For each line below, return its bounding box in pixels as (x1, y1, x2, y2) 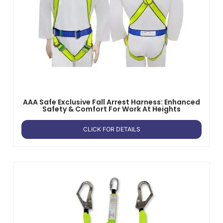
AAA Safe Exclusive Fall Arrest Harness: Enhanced (23, 97, 200, 107)
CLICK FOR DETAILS (83, 125, 140, 133)
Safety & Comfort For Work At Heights (42, 104, 181, 114)
